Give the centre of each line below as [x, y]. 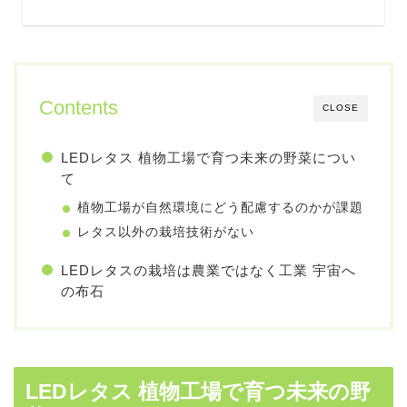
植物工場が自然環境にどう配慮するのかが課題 [221, 208]
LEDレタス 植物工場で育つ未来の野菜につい [208, 158]
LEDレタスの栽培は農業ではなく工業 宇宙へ [208, 271]
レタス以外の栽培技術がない [166, 233]
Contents [79, 108]
